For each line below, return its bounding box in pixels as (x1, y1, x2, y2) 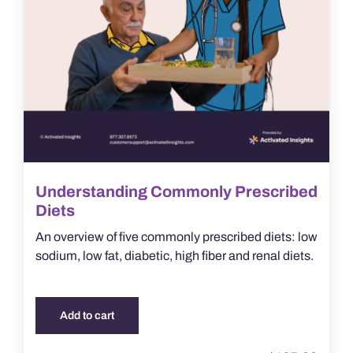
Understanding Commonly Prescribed (35, 183, 318, 201)
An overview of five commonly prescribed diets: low (35, 230, 318, 244)
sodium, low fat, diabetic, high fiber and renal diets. (35, 249, 314, 263)
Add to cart (59, 310, 114, 322)
